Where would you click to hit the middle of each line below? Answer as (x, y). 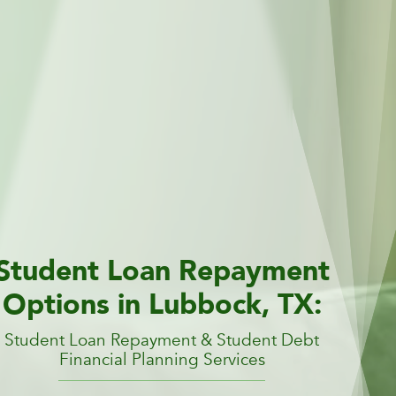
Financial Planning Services (162, 359)
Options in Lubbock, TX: (162, 305)
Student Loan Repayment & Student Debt (162, 340)
